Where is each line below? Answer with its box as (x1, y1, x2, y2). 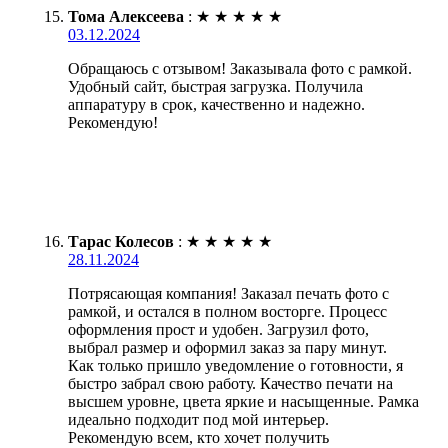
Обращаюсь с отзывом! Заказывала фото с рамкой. (68, 59, 412, 77)
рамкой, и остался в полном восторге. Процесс (68, 302, 387, 320)
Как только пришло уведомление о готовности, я (68, 356, 403, 374)
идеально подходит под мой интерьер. (68, 410, 329, 428)
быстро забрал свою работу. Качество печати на (68, 374, 393, 392)
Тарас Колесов (68, 232, 174, 250)
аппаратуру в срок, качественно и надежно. (68, 95, 365, 113)
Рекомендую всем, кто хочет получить (68, 428, 329, 446)
